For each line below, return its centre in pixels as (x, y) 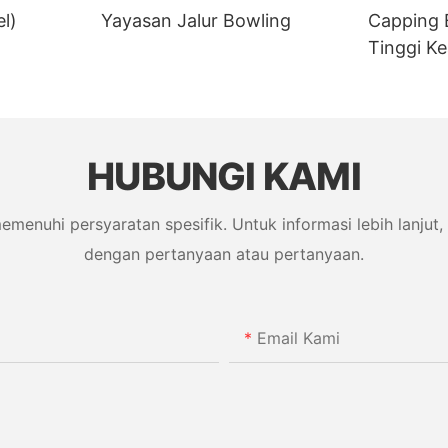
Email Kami (298, 338)
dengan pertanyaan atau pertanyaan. (224, 253)
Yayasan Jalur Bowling (196, 21)
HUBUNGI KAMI (224, 177)
